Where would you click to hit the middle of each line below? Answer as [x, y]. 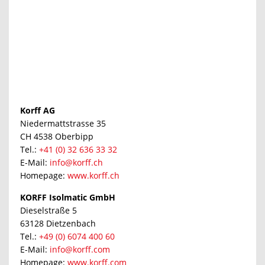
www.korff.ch [93, 175]
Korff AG [37, 110]
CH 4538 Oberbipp [56, 136]
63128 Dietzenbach [58, 223]
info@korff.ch [76, 162]
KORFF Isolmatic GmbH [67, 197]
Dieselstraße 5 [48, 210]
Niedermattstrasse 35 [63, 123]
